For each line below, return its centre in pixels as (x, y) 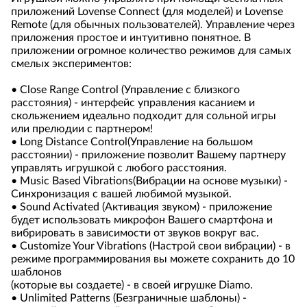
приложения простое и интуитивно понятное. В (131, 38)
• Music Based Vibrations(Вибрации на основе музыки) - (149, 181)
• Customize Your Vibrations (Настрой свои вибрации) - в (151, 246)
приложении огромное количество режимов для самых (151, 51)
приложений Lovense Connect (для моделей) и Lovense (147, 12)
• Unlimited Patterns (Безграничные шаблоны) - (129, 298)
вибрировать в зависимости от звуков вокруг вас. (135, 233)
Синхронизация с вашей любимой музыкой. (121, 194)
